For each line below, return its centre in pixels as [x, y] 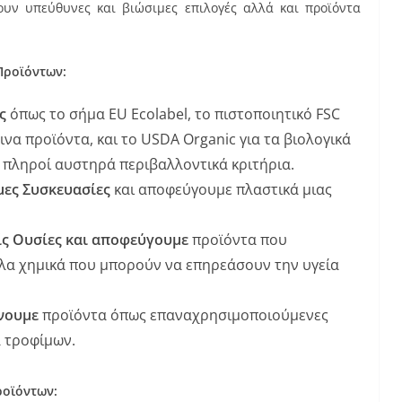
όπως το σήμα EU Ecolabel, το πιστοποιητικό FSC [175, 114]
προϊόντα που [240, 240]
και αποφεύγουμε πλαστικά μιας [221, 189]
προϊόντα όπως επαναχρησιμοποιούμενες [184, 315]
